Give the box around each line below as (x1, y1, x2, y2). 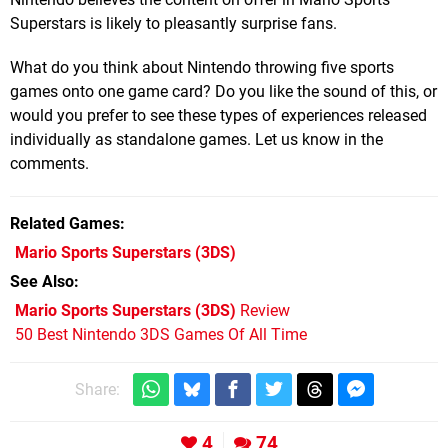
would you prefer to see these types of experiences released (10, 105, 427, 125)
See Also (10, 271, 74, 291)
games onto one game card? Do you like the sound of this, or (10, 81, 437, 101)
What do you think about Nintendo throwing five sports (10, 57, 394, 77)
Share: (74, 379, 120, 399)
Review (236, 300, 290, 320)
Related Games (10, 213, 120, 233)
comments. (10, 153, 89, 173)
